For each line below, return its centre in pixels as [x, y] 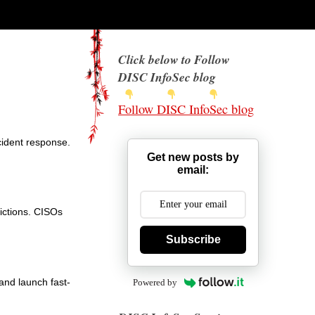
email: [193, 170]
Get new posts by [193, 157]
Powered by [155, 282]
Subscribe [193, 239]
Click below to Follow [174, 59]
